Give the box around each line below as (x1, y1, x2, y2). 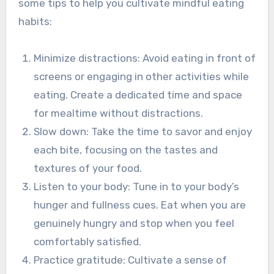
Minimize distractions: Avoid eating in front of (34, 51, 256, 64)
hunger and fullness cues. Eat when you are (34, 198, 246, 211)
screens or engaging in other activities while (34, 70, 250, 83)
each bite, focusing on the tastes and (34, 143, 218, 156)
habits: (18, 15, 52, 28)
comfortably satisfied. (34, 235, 142, 248)
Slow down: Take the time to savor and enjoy (34, 125, 253, 138)
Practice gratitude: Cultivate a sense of (34, 253, 228, 266)
